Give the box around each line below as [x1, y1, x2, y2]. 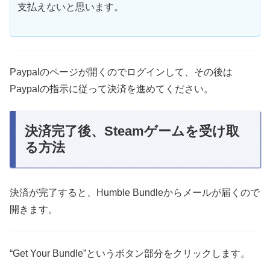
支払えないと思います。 [17, 1, 124, 12]
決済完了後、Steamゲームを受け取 [25, 124, 239, 139]
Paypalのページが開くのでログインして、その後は [10, 66, 233, 77]
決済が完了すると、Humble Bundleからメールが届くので [10, 187, 260, 198]
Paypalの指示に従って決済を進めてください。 [10, 83, 213, 94]
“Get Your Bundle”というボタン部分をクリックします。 [10, 248, 250, 259]
